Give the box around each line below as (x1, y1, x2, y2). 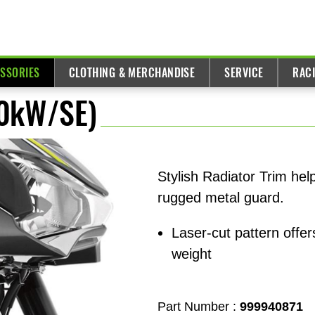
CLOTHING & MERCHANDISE (68, 65, 195, 80)
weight (172, 246, 212, 262)
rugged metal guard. (157, 190, 284, 206)
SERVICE (224, 65, 264, 80)
